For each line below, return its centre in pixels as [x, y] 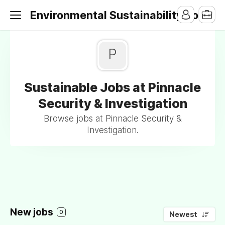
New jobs [33, 212]
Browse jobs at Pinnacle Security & [113, 119]
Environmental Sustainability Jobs [121, 15]
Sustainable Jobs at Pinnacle [113, 87]
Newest [183, 214]
